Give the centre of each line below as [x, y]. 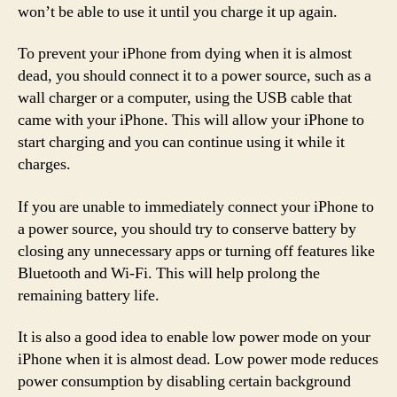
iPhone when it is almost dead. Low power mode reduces [198, 359]
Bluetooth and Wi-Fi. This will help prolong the [169, 273]
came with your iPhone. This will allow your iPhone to [191, 120]
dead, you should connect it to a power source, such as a [195, 76]
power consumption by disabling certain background [184, 381]
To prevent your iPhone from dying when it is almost [185, 54]
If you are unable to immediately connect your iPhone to [196, 206]
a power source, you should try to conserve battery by [187, 229]
